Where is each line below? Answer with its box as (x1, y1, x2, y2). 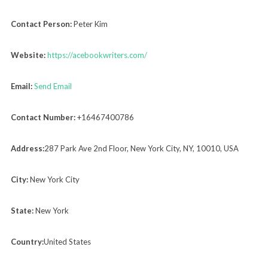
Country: (10, 236, 44, 246)
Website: (10, 50, 45, 60)
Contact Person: (10, 19, 72, 29)
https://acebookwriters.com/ (47, 50, 147, 60)
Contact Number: (10, 112, 75, 122)
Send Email (33, 81, 72, 91)
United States (43, 236, 91, 246)
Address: (10, 143, 44, 153)
